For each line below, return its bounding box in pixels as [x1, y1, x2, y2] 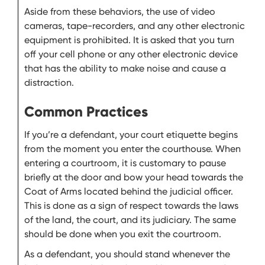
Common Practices [24, 103, 148, 120]
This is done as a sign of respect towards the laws [24, 200, 238, 211]
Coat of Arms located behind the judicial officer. [24, 186, 233, 197]
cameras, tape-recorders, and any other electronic [24, 20, 245, 31]
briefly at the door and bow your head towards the [24, 172, 243, 183]
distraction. [24, 77, 74, 88]
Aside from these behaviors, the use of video [24, 6, 215, 17]
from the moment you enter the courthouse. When [24, 143, 241, 154]
